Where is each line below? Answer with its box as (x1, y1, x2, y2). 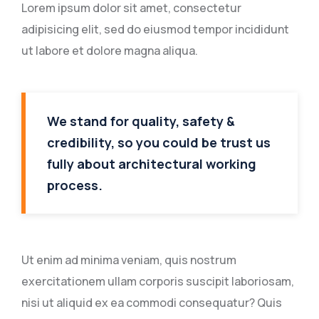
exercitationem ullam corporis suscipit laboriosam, (21, 273, 294, 289)
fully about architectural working (47, 155, 256, 172)
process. (47, 177, 103, 194)
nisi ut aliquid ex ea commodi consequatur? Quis (21, 295, 282, 310)
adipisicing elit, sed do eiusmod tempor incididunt (21, 21, 289, 37)
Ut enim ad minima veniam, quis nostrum (21, 252, 236, 268)
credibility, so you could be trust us (47, 134, 271, 151)
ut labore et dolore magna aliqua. (21, 43, 198, 58)
